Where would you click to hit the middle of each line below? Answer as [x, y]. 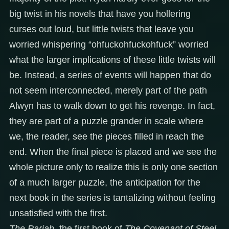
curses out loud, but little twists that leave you [101, 29]
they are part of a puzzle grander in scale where [106, 121]
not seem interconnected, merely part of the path [108, 90]
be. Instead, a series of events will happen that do [110, 75]
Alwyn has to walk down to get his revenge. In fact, [112, 106]
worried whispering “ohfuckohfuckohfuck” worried [109, 44]
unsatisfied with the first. [58, 213]
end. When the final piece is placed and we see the [113, 152]
